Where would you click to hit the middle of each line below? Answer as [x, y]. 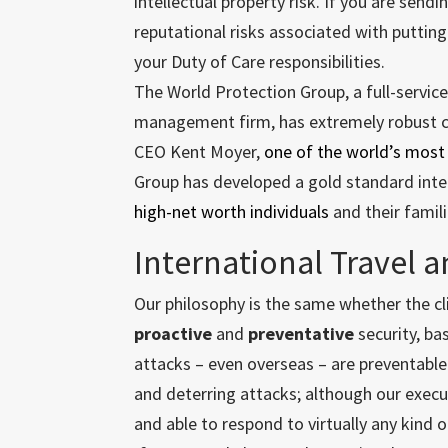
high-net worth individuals [232, 211]
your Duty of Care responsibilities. [260, 61]
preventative [301, 333]
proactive [173, 333]
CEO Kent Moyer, [199, 151]
